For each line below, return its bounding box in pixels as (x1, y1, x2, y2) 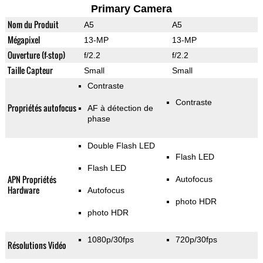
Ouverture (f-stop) (7, 49, 65, 62)
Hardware (7, 184, 39, 197)
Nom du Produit (7, 18, 59, 31)
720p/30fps (175, 235, 217, 245)
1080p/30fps (87, 235, 134, 245)
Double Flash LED (87, 141, 155, 151)
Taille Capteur (7, 64, 53, 77)
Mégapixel (7, 33, 40, 46)
